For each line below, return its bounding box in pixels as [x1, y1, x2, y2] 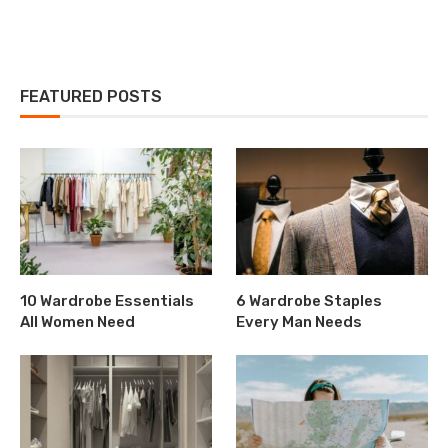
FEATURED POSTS [20, 86, 162, 106]
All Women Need [20, 313, 135, 332]
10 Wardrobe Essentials [20, 292, 194, 311]
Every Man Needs [236, 313, 363, 332]
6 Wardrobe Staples [236, 292, 383, 311]
